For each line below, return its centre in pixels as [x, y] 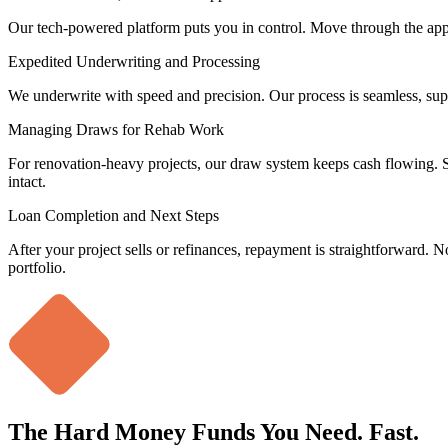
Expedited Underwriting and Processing [134, 61]
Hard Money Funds [154, 431]
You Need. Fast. [337, 431]
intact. [27, 181]
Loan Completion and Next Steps [113, 215]
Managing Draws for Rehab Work [116, 129]
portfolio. [37, 267]
